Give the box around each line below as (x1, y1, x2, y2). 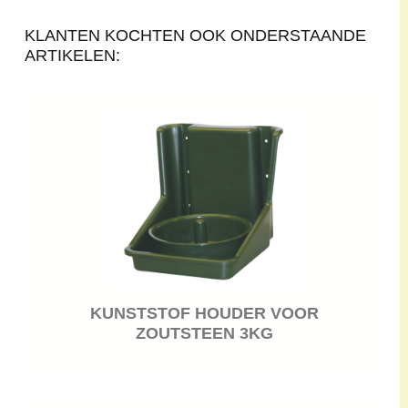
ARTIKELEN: (25, 46, 121, 66)
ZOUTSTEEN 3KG (136, 323, 274, 342)
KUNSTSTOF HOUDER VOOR (90, 303, 320, 322)
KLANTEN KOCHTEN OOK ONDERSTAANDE (25, 26, 367, 46)
